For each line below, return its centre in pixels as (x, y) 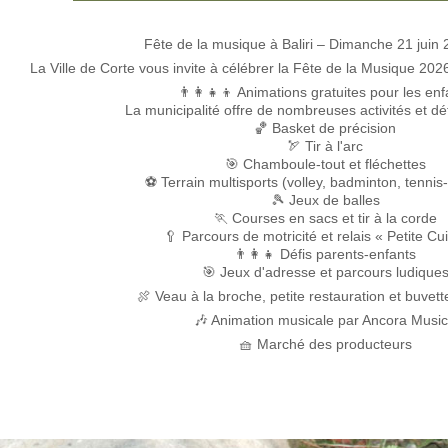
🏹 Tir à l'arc (325, 146)
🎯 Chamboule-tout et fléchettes (325, 164)
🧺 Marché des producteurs (325, 344)
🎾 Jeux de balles (325, 200)
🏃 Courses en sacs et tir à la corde (325, 218)
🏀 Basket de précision (325, 128)
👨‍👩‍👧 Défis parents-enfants (325, 254)
